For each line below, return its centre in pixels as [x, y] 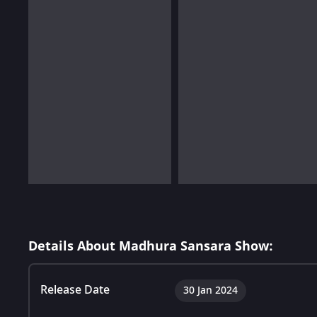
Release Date [75, 290]
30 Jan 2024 [211, 290]
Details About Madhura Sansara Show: [151, 246]
